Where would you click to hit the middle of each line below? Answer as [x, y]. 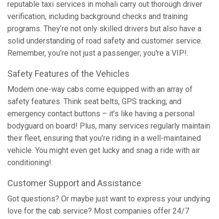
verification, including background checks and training [98, 16]
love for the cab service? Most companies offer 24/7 [98, 211]
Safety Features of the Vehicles [68, 74]
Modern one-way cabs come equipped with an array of [100, 89]
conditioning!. [30, 163]
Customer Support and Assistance [74, 183]
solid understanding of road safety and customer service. [105, 41]
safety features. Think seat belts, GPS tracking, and [94, 101]
